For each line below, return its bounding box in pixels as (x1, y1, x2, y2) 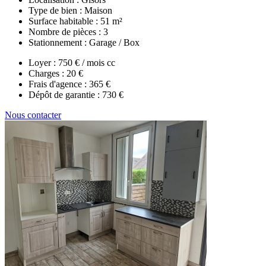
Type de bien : (28, 5, 84, 15)
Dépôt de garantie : (28, 89, 102, 100)
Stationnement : (28, 37, 89, 47)
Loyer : (28, 57, 58, 68)
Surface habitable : (28, 15, 100, 26)
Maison (84, 5, 112, 15)
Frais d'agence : (28, 78, 89, 89)
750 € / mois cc (58, 57, 115, 68)
